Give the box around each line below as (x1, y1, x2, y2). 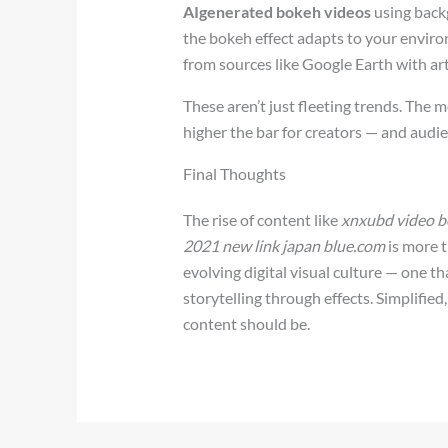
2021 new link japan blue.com (183, 235, 386, 255)
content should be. (183, 313, 311, 333)
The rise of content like (183, 209, 342, 229)
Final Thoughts (183, 163, 287, 183)
